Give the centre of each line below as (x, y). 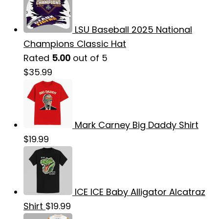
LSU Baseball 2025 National (133, 29)
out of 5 (89, 58)
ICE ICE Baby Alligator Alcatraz (140, 192)
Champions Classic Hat (75, 44)
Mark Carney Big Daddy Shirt (137, 125)
